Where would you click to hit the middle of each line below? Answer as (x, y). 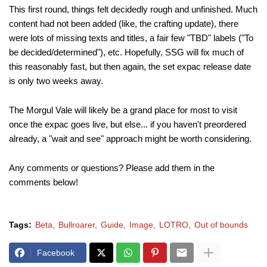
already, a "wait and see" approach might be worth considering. (130, 139)
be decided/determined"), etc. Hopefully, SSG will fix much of (126, 52)
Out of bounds (221, 225)
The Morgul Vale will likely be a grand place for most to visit (123, 110)
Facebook (56, 253)
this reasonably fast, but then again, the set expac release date (130, 67)
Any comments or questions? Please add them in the (112, 168)
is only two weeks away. (56, 81)
